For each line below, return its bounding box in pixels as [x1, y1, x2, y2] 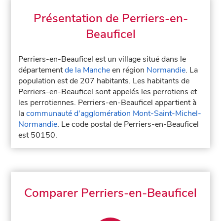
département [18, 65, 65, 75]
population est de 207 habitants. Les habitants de [18, 75, 190, 86]
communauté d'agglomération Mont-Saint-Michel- [26, 108, 202, 119]
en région [110, 65, 147, 75]
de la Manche [65, 65, 110, 75]
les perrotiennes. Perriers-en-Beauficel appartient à [18, 97, 197, 108]
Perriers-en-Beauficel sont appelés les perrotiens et [18, 86, 197, 97]
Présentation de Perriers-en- [33, 10, 188, 26]
